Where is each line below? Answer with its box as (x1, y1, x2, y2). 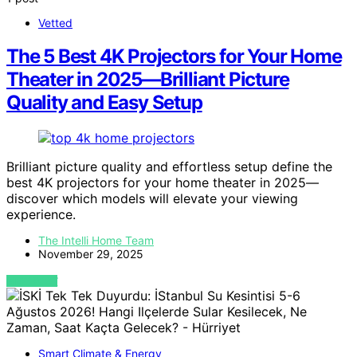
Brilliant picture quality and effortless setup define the (6, 159, 332, 175)
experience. (6, 206, 76, 223)
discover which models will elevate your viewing (6, 190, 298, 207)
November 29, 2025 (38, 247, 143, 261)
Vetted (38, 15, 73, 29)
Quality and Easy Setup (6, 91, 202, 115)
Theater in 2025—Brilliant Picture (6, 68, 289, 92)
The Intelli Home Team (38, 233, 154, 248)
